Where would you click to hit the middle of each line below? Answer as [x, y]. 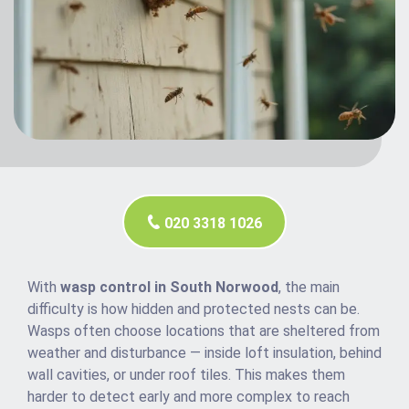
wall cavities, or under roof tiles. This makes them [186, 375]
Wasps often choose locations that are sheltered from [204, 331]
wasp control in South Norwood [169, 288]
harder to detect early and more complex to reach [189, 397]
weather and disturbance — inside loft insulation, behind [204, 353]
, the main [309, 288]
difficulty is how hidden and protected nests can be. [194, 309]
